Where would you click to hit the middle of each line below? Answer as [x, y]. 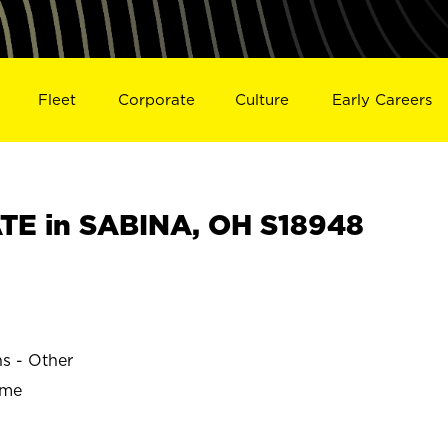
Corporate [156, 99]
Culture [262, 99]
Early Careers [382, 99]
